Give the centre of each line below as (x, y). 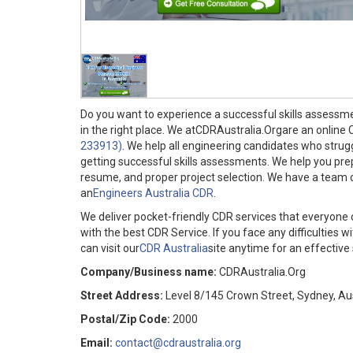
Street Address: (122, 296)
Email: (97, 343)
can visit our (110, 249)
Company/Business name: (149, 272)
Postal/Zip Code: (125, 320)
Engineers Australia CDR (153, 193)
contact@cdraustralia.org (178, 343)
